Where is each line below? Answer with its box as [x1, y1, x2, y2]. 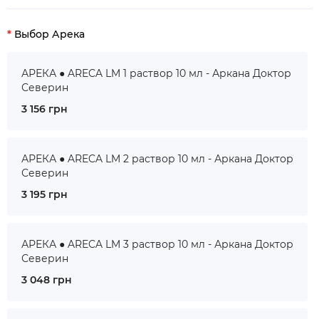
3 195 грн [21, 188, 68, 201]
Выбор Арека [14, 28, 85, 41]
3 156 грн [21, 103, 68, 115]
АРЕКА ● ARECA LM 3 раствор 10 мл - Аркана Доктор [21, 238, 293, 251]
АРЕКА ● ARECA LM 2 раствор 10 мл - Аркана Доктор [21, 152, 293, 165]
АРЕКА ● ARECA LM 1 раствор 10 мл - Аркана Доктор [21, 67, 291, 80]
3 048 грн [21, 273, 72, 286]
